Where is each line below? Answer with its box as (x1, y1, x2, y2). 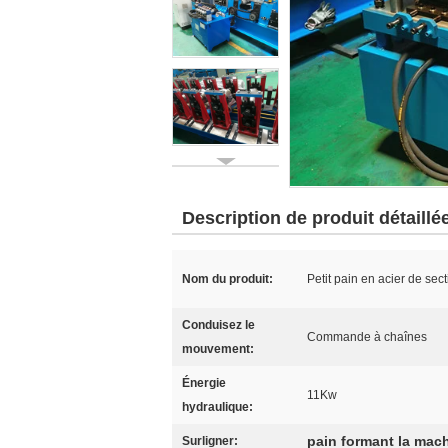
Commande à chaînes (307, 330, 427, 344)
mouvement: (182, 342, 254, 356)
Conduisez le (182, 318, 255, 332)
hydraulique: (182, 400, 253, 414)
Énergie (182, 376, 226, 390)
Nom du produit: (182, 272, 273, 286)
